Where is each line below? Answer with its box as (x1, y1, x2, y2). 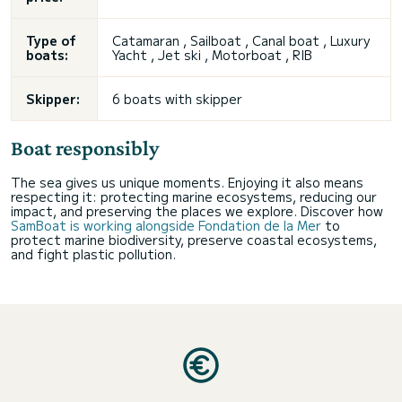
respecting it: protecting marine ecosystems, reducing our (11, 188, 377, 205)
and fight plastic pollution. (11, 245, 176, 263)
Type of (26, 31, 76, 49)
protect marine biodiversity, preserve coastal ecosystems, (11, 231, 377, 249)
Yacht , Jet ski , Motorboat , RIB (112, 46, 312, 64)
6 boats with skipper (112, 90, 242, 108)
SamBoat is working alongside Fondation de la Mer (11, 216, 321, 234)
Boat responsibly (11, 135, 159, 160)
